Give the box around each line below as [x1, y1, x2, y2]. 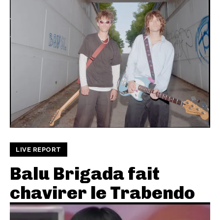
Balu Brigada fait [10, 163, 160, 184]
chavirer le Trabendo [10, 182, 195, 203]
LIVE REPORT [16, 145, 61, 153]
